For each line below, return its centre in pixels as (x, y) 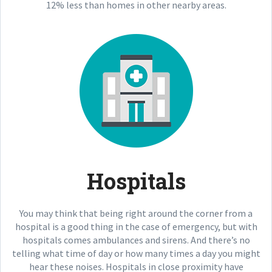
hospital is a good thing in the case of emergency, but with (136, 226)
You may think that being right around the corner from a (136, 213)
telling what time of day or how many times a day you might (136, 253)
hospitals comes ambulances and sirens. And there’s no (136, 240)
